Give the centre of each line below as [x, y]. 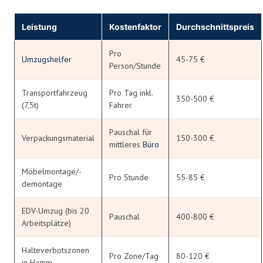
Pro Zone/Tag [134, 256]
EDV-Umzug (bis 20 [55, 210]
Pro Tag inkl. [131, 92]
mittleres [126, 144]
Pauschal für [131, 132]
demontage [42, 183]
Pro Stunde [129, 177]
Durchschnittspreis [215, 26]
